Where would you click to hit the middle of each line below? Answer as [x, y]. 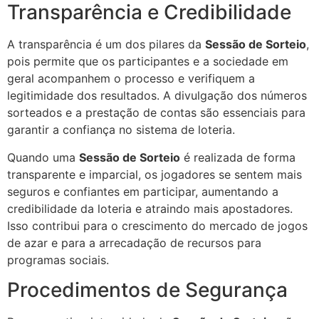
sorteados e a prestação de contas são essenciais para [156, 113]
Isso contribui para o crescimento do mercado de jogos [157, 225]
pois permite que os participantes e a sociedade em [148, 62]
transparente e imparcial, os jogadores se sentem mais [155, 174]
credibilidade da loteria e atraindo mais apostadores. [150, 208]
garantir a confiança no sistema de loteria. [121, 130]
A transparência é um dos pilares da [106, 45]
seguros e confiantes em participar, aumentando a [143, 191]
